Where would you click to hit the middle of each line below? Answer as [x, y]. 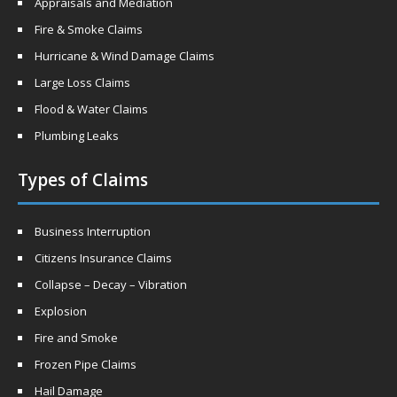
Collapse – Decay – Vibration [111, 284]
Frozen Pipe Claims [86, 364]
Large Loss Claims [82, 82]
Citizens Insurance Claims [103, 258]
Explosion [61, 311]
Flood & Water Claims [91, 109]
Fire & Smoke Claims [89, 29]
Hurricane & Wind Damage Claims [125, 56]
